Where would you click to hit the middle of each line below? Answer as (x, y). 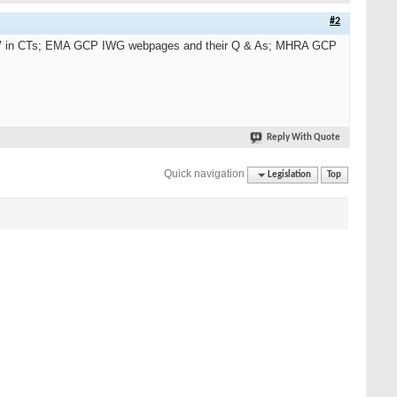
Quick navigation (205, 173)
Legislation (290, 175)
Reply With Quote (304, 138)
